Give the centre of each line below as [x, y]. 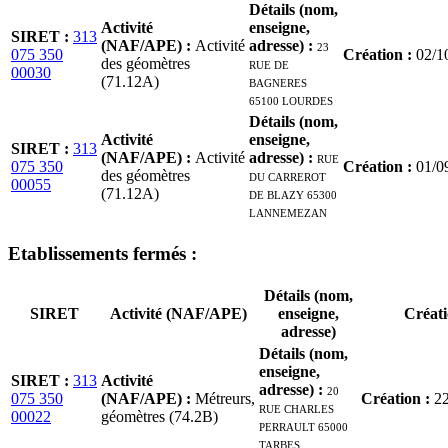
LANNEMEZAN [288, 212]
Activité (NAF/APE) [178, 313]
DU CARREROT [287, 176]
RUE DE [269, 64]
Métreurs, [225, 398]
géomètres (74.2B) [159, 416]
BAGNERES [278, 82]
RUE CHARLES [296, 407]
